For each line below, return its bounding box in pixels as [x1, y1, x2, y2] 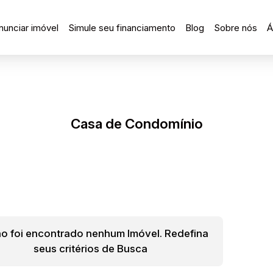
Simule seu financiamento [68, 21, 176, 34]
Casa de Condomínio [70, 115, 203, 132]
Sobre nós [214, 21, 258, 34]
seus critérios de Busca [34, 243, 148, 255]
